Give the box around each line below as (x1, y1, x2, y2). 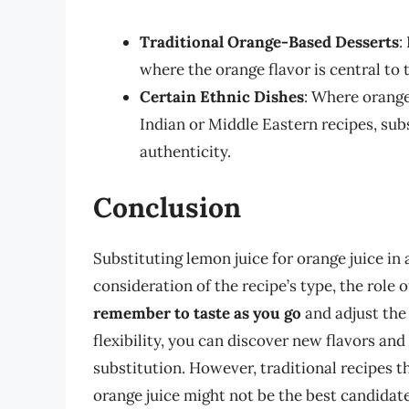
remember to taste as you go (93, 303, 301, 324)
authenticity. (140, 141, 231, 162)
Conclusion (93, 190, 241, 225)
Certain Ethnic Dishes (140, 86, 304, 107)
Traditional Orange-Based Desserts (140, 31, 399, 52)
